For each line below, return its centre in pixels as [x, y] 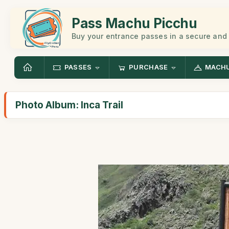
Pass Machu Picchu [134, 23]
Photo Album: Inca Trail [69, 105]
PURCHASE [148, 67]
